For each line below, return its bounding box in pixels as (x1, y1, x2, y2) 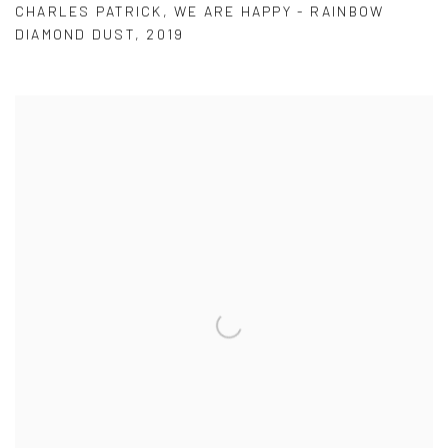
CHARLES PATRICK (15, 2, 163, 20)
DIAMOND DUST (15, 25, 135, 43)
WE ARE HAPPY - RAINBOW (174, 2, 385, 20)
